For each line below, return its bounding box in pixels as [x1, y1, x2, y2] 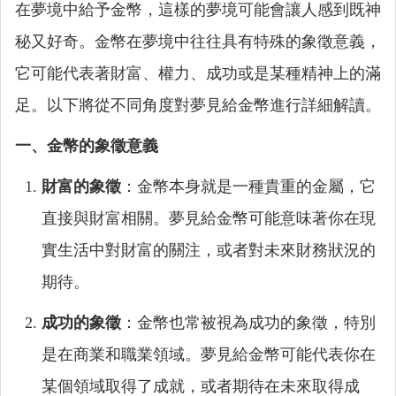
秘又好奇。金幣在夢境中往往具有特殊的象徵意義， [15, 33, 381, 50]
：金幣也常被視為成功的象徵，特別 [121, 314, 376, 331]
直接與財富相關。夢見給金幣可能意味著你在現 [42, 209, 376, 227]
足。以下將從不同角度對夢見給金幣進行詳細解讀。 [15, 96, 381, 114]
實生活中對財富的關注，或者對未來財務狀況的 [42, 241, 376, 259]
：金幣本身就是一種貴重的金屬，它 [121, 178, 376, 195]
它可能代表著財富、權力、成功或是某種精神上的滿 [15, 65, 381, 82]
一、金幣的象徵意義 [15, 137, 158, 155]
